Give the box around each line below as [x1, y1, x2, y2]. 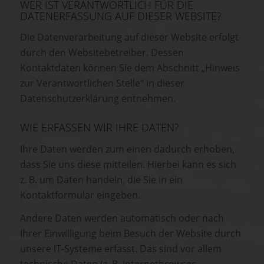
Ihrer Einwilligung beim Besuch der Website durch [20, 227, 241, 240]
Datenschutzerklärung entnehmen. [20, 92, 176, 105]
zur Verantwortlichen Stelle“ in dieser [20, 77, 184, 90]
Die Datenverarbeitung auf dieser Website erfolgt [20, 31, 239, 44]
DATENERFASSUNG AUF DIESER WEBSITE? [20, 8, 222, 23]
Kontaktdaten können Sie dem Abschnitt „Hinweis [20, 61, 240, 75]
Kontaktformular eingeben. [20, 188, 140, 202]
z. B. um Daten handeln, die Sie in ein [20, 173, 183, 186]
